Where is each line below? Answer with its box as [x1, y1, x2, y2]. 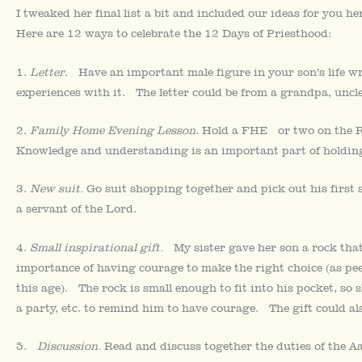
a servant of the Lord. [16, 202, 137, 216]
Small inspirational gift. [30, 240, 163, 254]
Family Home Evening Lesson [30, 123, 196, 137]
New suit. [30, 182, 83, 196]
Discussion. [37, 339, 101, 353]
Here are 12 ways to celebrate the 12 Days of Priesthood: [16, 27, 331, 40]
